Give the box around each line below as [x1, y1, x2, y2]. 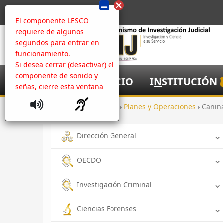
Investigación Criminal [77, 179, 152, 189]
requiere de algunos [15, 27, 84, 36]
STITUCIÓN [162, 75, 217, 88]
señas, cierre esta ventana [15, 82, 103, 91]
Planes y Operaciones [124, 102, 198, 111]
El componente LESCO [15, 16, 89, 25]
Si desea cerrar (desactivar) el [15, 60, 114, 69]
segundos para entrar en [15, 38, 99, 47]
